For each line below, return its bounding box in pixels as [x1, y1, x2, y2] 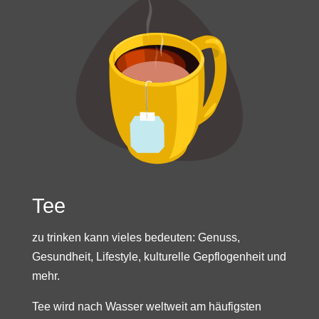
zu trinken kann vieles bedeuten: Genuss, [31, 231, 240, 244]
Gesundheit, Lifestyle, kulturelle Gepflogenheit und [31, 250, 286, 263]
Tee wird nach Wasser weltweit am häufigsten [31, 300, 261, 313]
